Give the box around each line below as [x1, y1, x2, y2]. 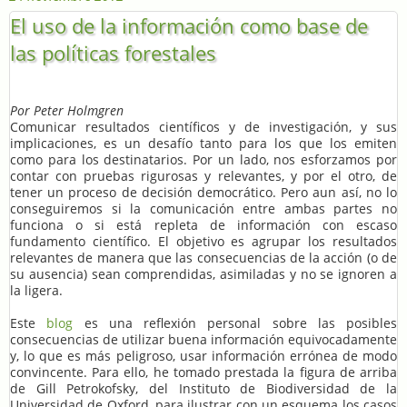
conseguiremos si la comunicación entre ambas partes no [10, 199, 397, 217]
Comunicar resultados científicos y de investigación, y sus [10, 117, 397, 135]
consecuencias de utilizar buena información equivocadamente [10, 330, 397, 348]
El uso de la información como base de [10, 12, 368, 40]
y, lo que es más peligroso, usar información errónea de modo [10, 346, 397, 364]
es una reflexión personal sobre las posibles [73, 313, 397, 332]
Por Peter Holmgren [10, 101, 124, 119]
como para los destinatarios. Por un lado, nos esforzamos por [10, 150, 397, 168]
